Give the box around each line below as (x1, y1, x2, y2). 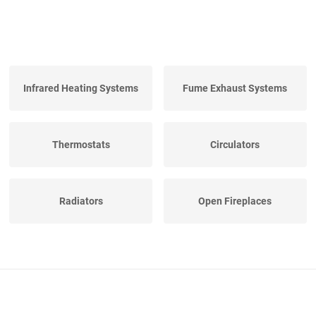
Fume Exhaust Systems (183, 83, 288, 95)
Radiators (59, 195, 103, 207)
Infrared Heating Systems (23, 83, 139, 95)
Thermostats (51, 139, 110, 151)
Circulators (210, 139, 260, 151)
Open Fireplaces (198, 195, 272, 207)
